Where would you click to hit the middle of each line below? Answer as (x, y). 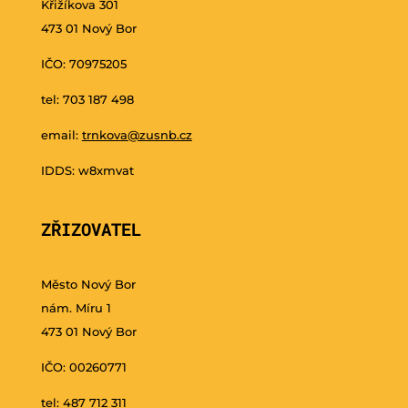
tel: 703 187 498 (87, 100)
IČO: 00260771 (83, 367)
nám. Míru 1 (76, 308)
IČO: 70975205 (83, 64)
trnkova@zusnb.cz (137, 135)
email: (61, 135)
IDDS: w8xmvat (87, 171)
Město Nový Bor (88, 285)
